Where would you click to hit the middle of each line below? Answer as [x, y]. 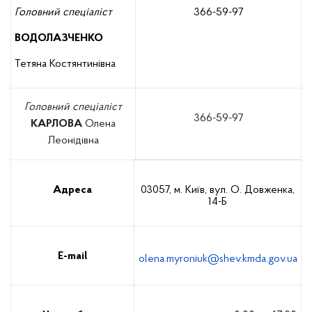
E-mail [72, 256]
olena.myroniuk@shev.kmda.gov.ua [218, 259]
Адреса [72, 190]
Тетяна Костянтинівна [65, 64]
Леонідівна [73, 141]
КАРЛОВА [56, 124]
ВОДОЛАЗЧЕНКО [59, 38]
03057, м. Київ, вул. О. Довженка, [218, 190]
